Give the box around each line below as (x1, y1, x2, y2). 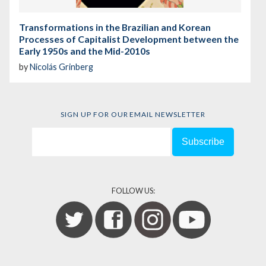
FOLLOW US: (111, 186, 155, 196)
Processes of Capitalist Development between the (19, 33, 239, 45)
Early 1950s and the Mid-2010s (19, 45, 150, 56)
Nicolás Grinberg (30, 62, 93, 72)
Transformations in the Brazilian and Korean (19, 21, 211, 33)
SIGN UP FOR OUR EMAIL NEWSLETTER (61, 110, 205, 119)
